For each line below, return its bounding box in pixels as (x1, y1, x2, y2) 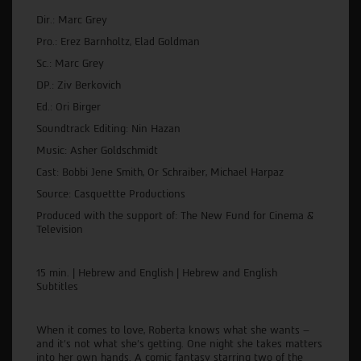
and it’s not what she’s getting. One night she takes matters (36, 337, 322, 350)
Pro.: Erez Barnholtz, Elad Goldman (36, 35, 200, 48)
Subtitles (36, 280, 81, 293)
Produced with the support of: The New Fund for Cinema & (36, 209, 313, 222)
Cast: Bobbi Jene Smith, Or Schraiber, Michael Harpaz (36, 165, 284, 178)
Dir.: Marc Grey (36, 13, 107, 26)
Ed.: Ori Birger (36, 100, 101, 113)
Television (36, 222, 83, 235)
